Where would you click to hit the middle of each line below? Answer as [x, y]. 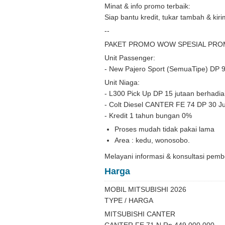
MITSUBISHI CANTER [140, 214]
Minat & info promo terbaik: [147, 6]
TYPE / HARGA [129, 200]
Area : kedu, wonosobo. [152, 140]
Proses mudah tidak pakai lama [164, 129]
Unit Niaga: [122, 82]
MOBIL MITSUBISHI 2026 [145, 189]
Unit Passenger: [130, 58]
